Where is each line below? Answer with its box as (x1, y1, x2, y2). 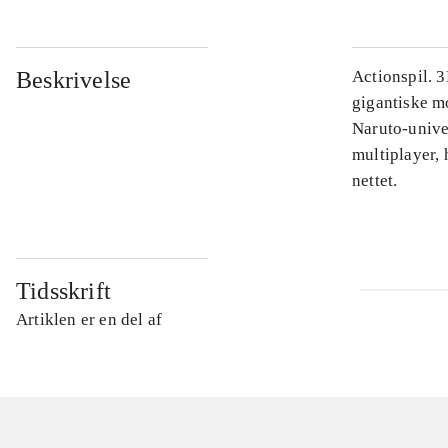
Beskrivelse (16, 67, 132, 94)
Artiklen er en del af (16, 310, 163, 330)
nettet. (352, 171, 398, 191)
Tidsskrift (16, 278, 111, 305)
